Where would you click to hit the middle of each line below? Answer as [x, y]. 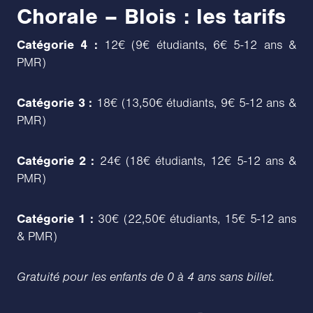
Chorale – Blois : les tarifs [151, 16]
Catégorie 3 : [55, 103]
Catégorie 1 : [55, 219]
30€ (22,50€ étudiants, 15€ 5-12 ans [195, 219]
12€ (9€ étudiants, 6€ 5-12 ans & [197, 45]
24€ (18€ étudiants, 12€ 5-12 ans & [196, 161]
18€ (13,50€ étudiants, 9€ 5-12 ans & [195, 103]
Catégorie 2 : [56, 161]
